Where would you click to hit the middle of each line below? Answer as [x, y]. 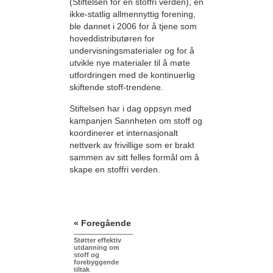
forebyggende [96, 262]
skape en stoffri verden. [115, 169]
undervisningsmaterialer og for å [132, 51]
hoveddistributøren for [112, 39]
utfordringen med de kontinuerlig [132, 75]
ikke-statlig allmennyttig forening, [133, 14]
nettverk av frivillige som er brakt [132, 145]
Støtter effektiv [97, 240]
